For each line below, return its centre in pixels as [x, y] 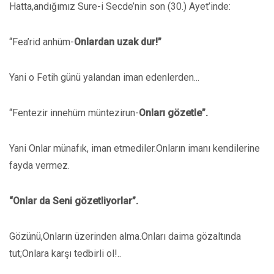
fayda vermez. [39, 165]
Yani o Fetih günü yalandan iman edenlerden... [104, 77]
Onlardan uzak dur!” [118, 42]
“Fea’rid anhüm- [42, 42]
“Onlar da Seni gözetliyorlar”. [74, 201]
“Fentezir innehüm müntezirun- [74, 113]
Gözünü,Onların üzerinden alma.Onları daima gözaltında [125, 236]
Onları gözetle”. [173, 113]
